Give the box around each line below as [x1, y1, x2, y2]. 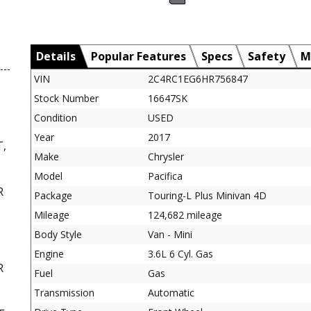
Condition [34, 110, 77, 124]
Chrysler [148, 149, 184, 163]
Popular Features [91, 48, 186, 64]
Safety [248, 48, 285, 64]
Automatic [148, 285, 194, 299]
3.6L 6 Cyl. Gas [148, 246, 213, 260]
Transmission [34, 285, 94, 299]
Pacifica [148, 169, 183, 183]
